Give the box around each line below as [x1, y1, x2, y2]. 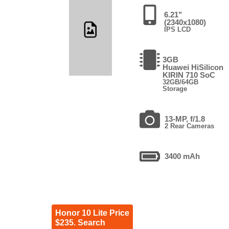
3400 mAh [165, 151, 200, 161]
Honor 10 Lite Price [55, 208, 129, 217]
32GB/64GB [163, 78, 199, 86]
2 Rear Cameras [165, 122, 215, 130]
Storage [163, 84, 188, 93]
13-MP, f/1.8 [165, 114, 205, 123]
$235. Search [55, 218, 105, 227]
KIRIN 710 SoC [163, 70, 216, 79]
